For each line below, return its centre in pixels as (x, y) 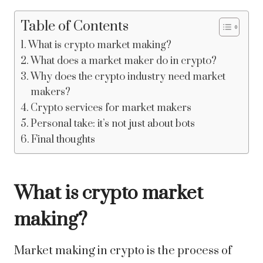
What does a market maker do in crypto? (124, 61)
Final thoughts (63, 140)
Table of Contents (75, 27)
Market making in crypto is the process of (123, 251)
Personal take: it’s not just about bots (113, 124)
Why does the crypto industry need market (128, 77)
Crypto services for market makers (111, 108)
